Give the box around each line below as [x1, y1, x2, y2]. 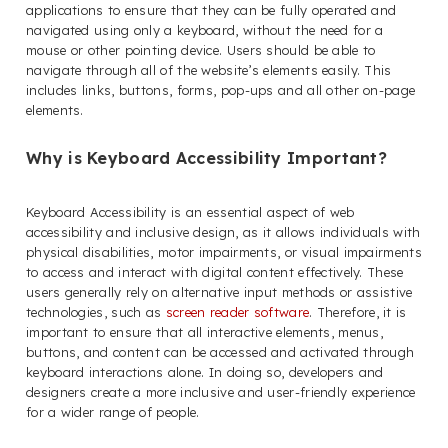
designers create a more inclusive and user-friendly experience [26, 383, 416, 400]
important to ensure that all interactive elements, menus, [26, 323, 384, 340]
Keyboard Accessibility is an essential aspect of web [26, 203, 355, 220]
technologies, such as [26, 303, 166, 320]
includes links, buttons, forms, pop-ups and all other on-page [26, 81, 416, 98]
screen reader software [165, 303, 310, 320]
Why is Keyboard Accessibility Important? [26, 147, 387, 168]
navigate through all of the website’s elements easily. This [26, 61, 392, 78]
